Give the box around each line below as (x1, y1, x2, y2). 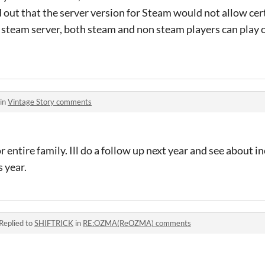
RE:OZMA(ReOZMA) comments (83, 218, 191, 228)
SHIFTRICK (34, 218, 73, 228)
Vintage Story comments (8, 97, 92, 106)
